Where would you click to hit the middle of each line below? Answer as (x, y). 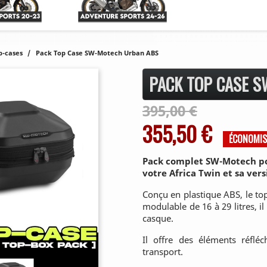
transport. (163, 252)
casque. (158, 218)
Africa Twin (196, 173)
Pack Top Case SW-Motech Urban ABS (97, 53)
